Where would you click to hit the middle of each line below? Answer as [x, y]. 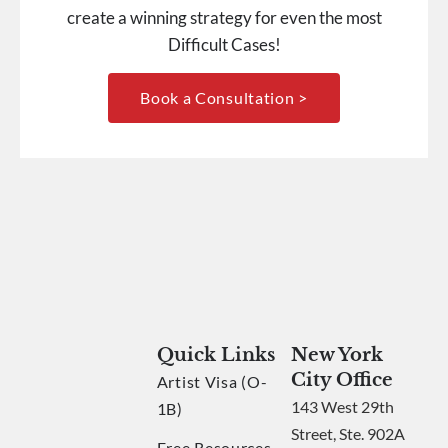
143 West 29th [343, 406]
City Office [342, 379]
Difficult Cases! [224, 45]
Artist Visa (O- [212, 381]
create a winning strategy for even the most [224, 18]
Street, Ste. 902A [348, 433]
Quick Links [215, 354]
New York [337, 354]
